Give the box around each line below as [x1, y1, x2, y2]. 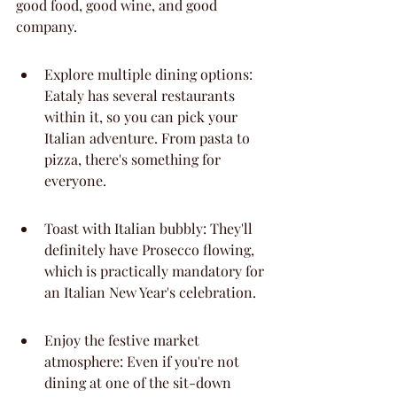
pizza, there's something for [44, 150, 224, 168]
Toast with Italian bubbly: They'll [44, 219, 256, 237]
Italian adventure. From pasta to [44, 128, 253, 147]
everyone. [44, 171, 106, 190]
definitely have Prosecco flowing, [44, 240, 258, 259]
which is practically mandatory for [44, 261, 268, 280]
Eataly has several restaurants [44, 86, 238, 105]
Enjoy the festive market [44, 331, 203, 349]
